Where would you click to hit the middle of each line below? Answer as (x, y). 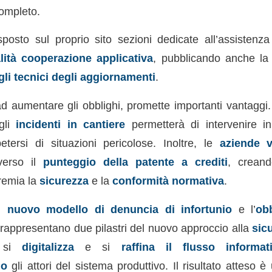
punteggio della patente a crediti (135, 162)
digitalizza (48, 246)
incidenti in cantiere (71, 124)
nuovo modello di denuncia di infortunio (120, 209)
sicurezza (64, 181)
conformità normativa (168, 181)
